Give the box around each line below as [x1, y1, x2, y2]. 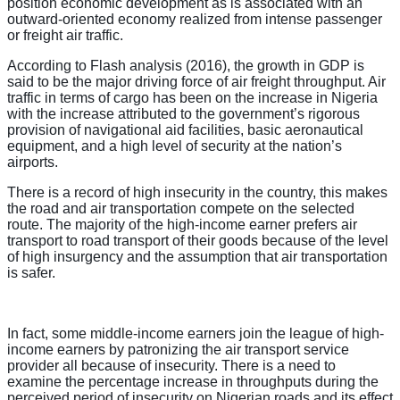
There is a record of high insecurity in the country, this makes [7, 184, 387, 200]
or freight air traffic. [7, 27, 123, 43]
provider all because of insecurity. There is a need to [7, 357, 336, 373]
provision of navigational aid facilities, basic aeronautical [7, 121, 363, 137]
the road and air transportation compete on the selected [7, 200, 354, 216]
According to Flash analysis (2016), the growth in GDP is [7, 57, 364, 73]
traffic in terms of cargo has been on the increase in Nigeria [7, 89, 378, 105]
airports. [7, 154, 58, 170]
